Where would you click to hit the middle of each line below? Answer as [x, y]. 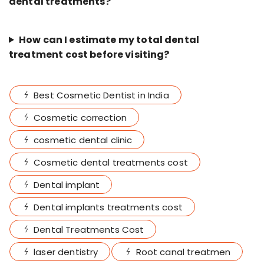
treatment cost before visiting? [89, 54]
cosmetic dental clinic [83, 140]
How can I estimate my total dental [109, 39]
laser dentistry [66, 252]
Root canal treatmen [183, 252]
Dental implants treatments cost [108, 207]
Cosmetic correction [80, 117]
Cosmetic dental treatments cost [111, 162]
